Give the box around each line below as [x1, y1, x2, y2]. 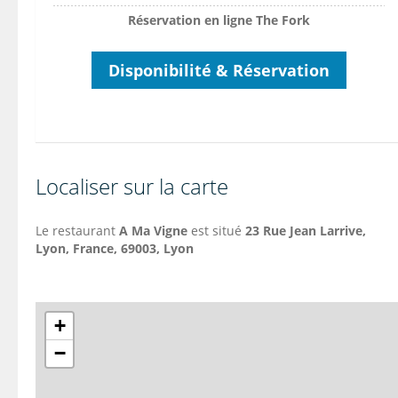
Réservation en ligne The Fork [128, 11, 310, 28]
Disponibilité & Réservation [108, 59, 330, 81]
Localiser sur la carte [36, 171, 228, 201]
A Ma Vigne [119, 221, 187, 239]
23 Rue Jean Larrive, [245, 221, 366, 239]
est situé [187, 221, 245, 239]
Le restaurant [36, 221, 119, 239]
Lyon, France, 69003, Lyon [36, 239, 194, 257]
